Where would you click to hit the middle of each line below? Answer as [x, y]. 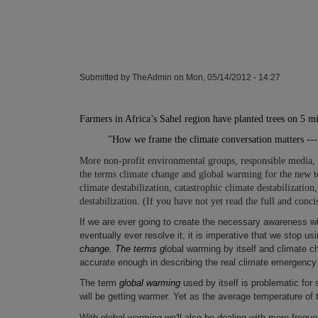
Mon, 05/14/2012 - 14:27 [233, 77]
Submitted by [106, 77]
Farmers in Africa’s [120, 119]
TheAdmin [152, 77]
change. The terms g [122, 248]
